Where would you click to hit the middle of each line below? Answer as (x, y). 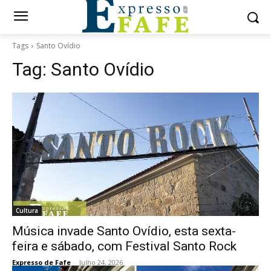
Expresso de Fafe (41, 262)
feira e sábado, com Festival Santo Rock (124, 246)
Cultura (27, 211)
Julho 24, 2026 (101, 262)
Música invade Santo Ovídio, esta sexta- (124, 231)
